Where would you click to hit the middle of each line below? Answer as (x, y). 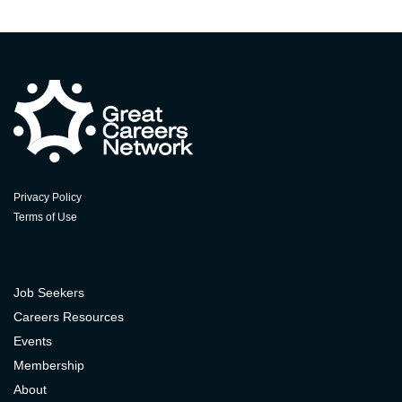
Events (33, 341)
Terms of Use (45, 217)
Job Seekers (49, 293)
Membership (49, 366)
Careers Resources (69, 317)
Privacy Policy (48, 197)
